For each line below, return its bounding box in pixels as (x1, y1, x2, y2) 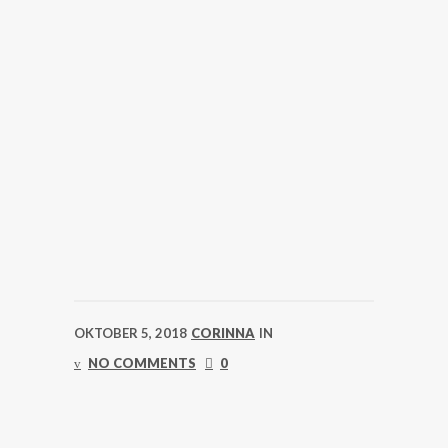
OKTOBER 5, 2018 (74, 325, 187, 341)
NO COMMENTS (88, 355, 196, 371)
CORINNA (191, 325, 255, 341)
